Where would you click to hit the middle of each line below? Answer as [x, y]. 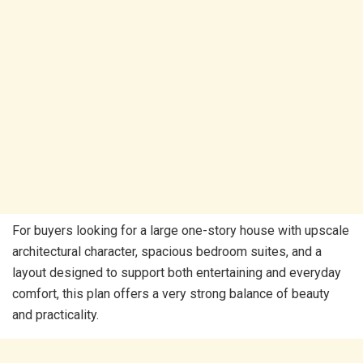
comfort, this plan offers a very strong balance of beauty [171, 294]
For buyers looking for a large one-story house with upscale [181, 231]
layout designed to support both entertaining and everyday [177, 273]
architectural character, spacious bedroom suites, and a [167, 252]
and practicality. [56, 315]
